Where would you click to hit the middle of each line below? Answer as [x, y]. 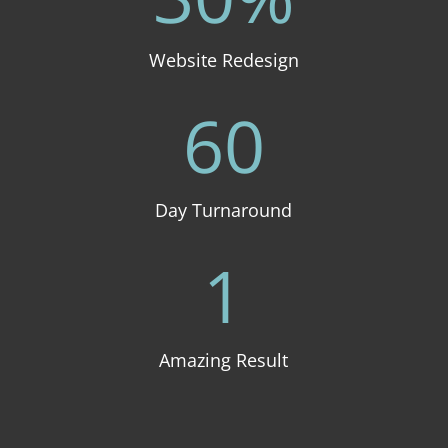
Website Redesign [223, 60]
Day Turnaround [224, 210]
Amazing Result [224, 360]
